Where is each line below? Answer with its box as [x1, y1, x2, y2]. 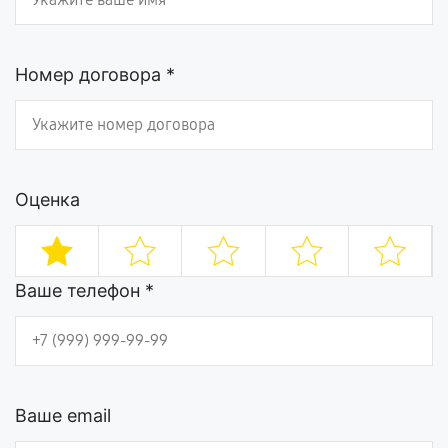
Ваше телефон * [15, 280, 154, 301]
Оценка [15, 189, 80, 210]
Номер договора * [15, 64, 175, 85]
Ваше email [15, 405, 111, 426]
